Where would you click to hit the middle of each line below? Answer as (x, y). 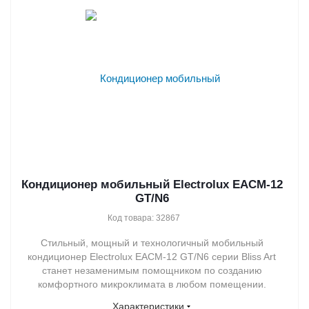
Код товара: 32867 (144, 218)
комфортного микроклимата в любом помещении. (152, 284)
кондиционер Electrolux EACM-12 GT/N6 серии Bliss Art (152, 256)
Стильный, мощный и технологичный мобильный (152, 242)
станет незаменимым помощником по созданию (152, 270)
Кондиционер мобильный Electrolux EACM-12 (152, 184)
